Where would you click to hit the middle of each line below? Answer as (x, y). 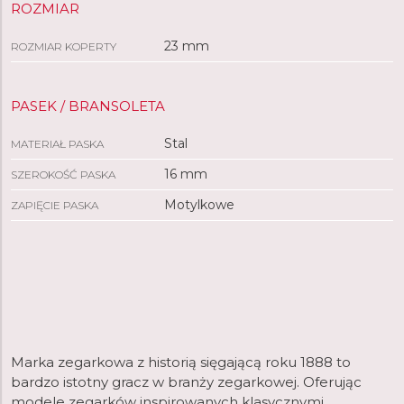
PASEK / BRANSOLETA (88, 106)
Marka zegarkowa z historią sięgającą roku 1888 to (181, 362)
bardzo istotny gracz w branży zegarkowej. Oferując (186, 382)
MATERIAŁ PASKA (57, 144)
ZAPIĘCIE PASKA (55, 205)
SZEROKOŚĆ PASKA (63, 174)
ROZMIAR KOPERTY (64, 46)
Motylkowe (199, 205)
